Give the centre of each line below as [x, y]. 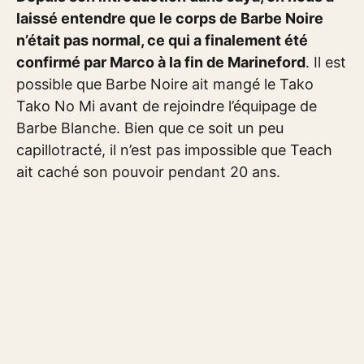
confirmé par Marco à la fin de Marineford [161, 62]
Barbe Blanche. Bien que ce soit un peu [150, 128]
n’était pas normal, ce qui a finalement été [162, 40]
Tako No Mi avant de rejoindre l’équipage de [167, 106]
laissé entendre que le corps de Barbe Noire [170, 18]
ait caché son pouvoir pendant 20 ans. [148, 171]
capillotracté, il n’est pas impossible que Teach [174, 149]
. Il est [326, 62]
